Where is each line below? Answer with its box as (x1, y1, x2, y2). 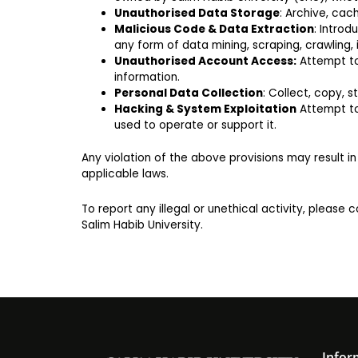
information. (114, 69, 181, 85)
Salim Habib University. (82, 217, 203, 233)
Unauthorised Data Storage (114, 5, 280, 21)
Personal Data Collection (114, 85, 264, 101)
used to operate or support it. (114, 117, 277, 133)
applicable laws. (82, 165, 169, 181)
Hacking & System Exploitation (114, 101, 297, 117)
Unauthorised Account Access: (114, 53, 297, 69)
